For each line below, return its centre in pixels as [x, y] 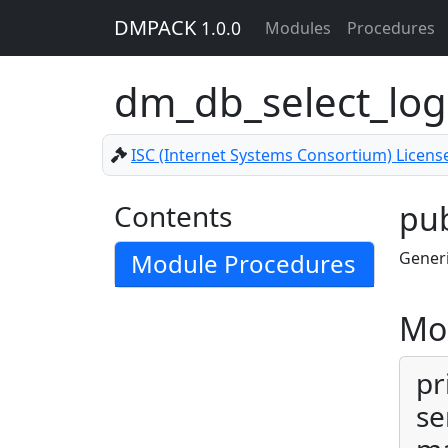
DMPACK [157, 27]
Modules [298, 28]
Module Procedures [243, 263]
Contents [173, 216]
